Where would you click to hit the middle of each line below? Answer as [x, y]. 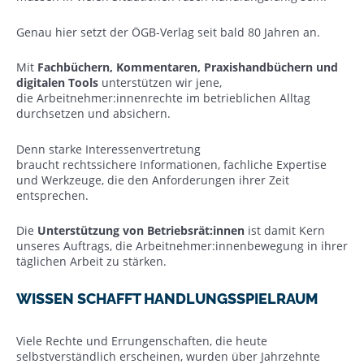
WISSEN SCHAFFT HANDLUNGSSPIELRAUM [169, 298]
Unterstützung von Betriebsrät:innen [143, 230]
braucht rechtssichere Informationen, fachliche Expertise [171, 164]
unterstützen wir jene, [162, 82]
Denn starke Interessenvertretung [108, 149]
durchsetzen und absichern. [97, 113]
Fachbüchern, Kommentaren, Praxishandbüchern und [188, 67]
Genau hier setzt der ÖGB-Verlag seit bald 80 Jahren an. [170, 32]
